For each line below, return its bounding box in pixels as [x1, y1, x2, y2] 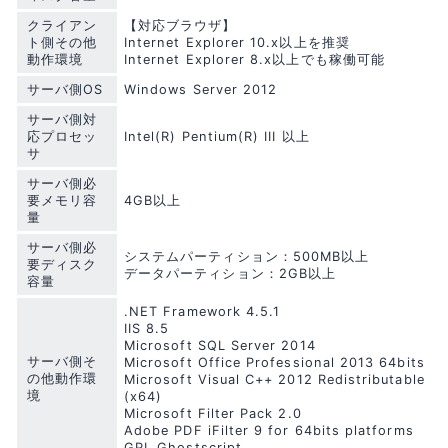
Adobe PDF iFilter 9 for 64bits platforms [124, 423, 414, 439]
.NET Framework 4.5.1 [124, 304, 281, 320]
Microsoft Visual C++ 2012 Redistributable [124, 372, 425, 388]
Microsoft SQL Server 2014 [124, 338, 316, 354]
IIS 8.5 [124, 321, 170, 337]
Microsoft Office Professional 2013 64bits [124, 355, 425, 371]
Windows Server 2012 [124, 82, 278, 98]
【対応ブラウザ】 [124, 18, 237, 34]
